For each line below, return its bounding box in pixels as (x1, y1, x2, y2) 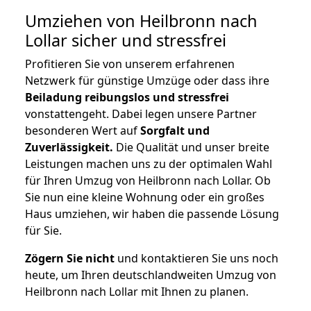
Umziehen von (25, 10, 140, 33)
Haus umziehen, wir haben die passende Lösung (25, 206, 279, 222)
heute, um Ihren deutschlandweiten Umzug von (25, 267, 276, 283)
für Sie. (25, 223, 62, 239)
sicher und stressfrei (67, 29, 226, 52)
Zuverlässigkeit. (25, 140, 113, 155)
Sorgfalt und (140, 123, 210, 139)
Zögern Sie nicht (25, 251, 115, 267)
